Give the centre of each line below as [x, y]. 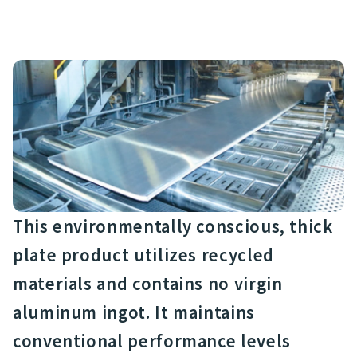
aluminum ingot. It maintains [134, 312]
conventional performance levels [152, 341]
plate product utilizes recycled [143, 255]
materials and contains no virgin [148, 283]
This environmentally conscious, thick [173, 226]
